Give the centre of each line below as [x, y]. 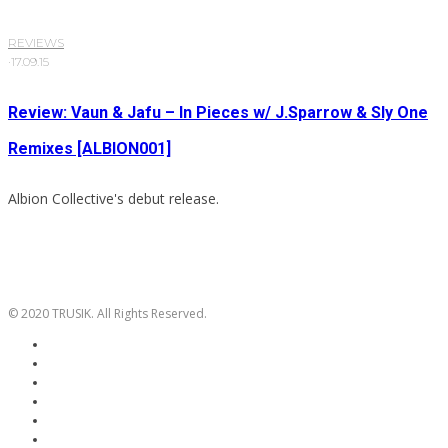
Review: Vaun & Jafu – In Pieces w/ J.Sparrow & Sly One [218, 113]
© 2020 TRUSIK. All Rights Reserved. [107, 314]
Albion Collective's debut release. [113, 199]
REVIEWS [36, 43]
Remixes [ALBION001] [89, 149]
